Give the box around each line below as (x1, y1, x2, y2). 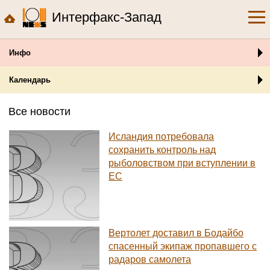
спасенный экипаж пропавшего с (108, 241, 257, 251)
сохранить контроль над (108, 145, 216, 155)
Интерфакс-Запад (52, 10, 162, 25)
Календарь (9, 75, 51, 84)
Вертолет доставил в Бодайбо (108, 228, 243, 238)
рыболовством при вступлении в (108, 158, 256, 168)
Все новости (8, 105, 71, 118)
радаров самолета (108, 254, 191, 265)
